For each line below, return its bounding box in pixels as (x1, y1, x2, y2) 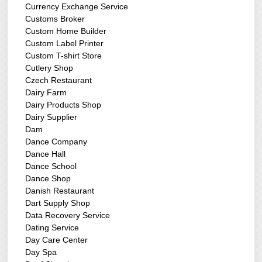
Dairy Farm (25, 88, 67, 98)
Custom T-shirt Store (25, 51, 102, 61)
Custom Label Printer (25, 39, 104, 49)
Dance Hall (25, 149, 66, 159)
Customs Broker (25, 14, 85, 24)
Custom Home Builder (25, 26, 107, 36)
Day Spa (25, 247, 57, 257)
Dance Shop (25, 174, 71, 184)
